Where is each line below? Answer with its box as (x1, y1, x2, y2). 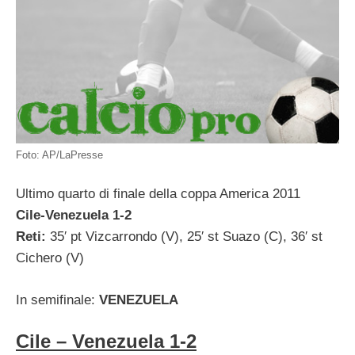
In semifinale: (16, 292, 99, 307)
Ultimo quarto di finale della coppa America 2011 (16, 186, 300, 201)
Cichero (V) (16, 250, 84, 265)
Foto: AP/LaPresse (16, 148, 103, 161)
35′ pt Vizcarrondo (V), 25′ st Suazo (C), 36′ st (50, 229, 323, 244)
